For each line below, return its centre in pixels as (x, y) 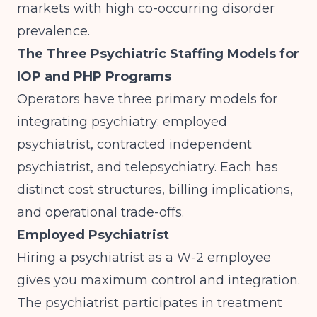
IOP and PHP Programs (94, 76)
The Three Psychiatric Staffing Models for (158, 54)
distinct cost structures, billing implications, (155, 190)
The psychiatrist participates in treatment (150, 303)
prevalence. (53, 31)
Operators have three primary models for (147, 99)
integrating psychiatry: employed (122, 122)
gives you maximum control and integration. (158, 280)
